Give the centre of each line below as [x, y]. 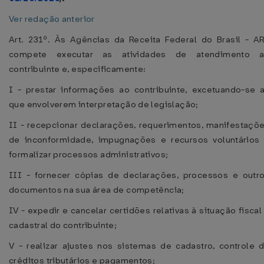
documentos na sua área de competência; [97, 190]
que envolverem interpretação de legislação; [104, 104]
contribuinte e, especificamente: [77, 69]
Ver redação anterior [52, 19]
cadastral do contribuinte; [63, 225]
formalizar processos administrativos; [89, 154]
